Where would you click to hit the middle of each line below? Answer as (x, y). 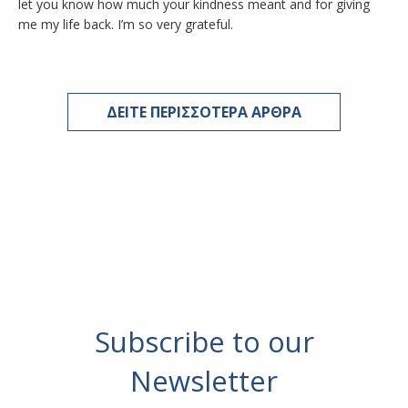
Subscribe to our (204, 342)
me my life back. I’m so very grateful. (126, 24)
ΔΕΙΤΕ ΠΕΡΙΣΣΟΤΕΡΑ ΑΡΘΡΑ (204, 112)
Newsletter (204, 381)
